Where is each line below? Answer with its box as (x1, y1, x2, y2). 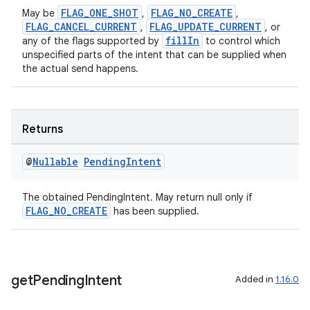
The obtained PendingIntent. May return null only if (22, 191, 253, 203)
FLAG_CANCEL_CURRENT (26, 20, 137, 33)
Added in (235, 273, 275, 285)
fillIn (165, 34, 199, 47)
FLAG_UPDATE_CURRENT (149, 20, 262, 33)
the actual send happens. (22, 62, 138, 75)
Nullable (33, 155, 78, 168)
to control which (203, 35, 280, 47)
